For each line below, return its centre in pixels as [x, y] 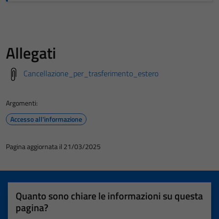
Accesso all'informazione [46, 119]
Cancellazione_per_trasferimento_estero [91, 73]
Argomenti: [22, 103]
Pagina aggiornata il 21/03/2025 [53, 146]
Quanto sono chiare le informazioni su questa [109, 196]
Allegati [31, 53]
